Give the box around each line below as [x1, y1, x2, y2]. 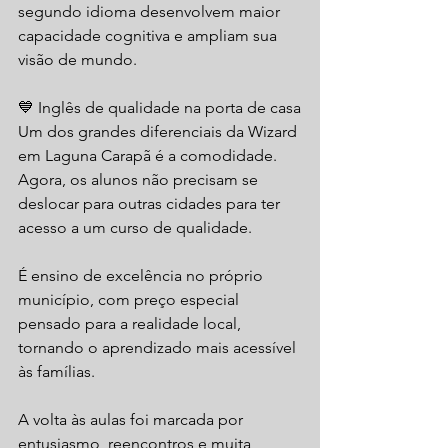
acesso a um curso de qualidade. [18, 217, 252, 237]
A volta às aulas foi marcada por [18, 409, 247, 429]
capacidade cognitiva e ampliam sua [18, 25, 281, 45]
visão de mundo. [18, 49, 137, 69]
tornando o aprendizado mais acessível [18, 337, 300, 357]
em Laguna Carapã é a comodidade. [18, 145, 281, 165]
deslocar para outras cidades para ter [18, 193, 284, 213]
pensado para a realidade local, [18, 313, 245, 333]
